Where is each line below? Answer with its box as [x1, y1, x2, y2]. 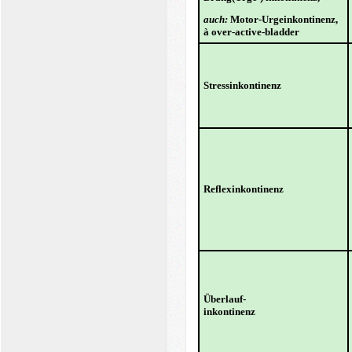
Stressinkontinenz [203, 79, 281, 92]
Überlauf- [203, 293, 246, 306]
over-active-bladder [208, 26, 299, 38]
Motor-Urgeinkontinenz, [229, 13, 338, 26]
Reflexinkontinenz [203, 183, 284, 196]
